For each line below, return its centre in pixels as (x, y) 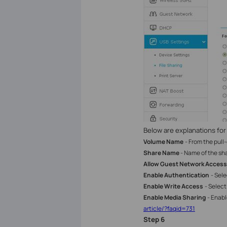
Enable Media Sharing (174, 198)
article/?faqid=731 (169, 209)
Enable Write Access (173, 186)
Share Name (161, 153)
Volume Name (163, 142)
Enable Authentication (176, 175)
